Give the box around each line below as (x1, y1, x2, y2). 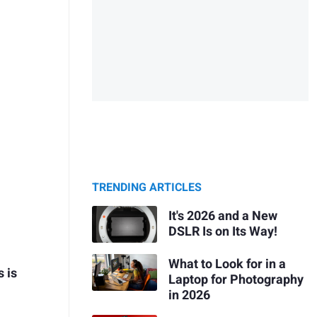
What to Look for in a (168, 254, 286, 274)
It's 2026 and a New (168, 206, 277, 226)
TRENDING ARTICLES (92, 179, 202, 197)
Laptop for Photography (168, 270, 304, 289)
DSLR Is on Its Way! (168, 221, 277, 241)
